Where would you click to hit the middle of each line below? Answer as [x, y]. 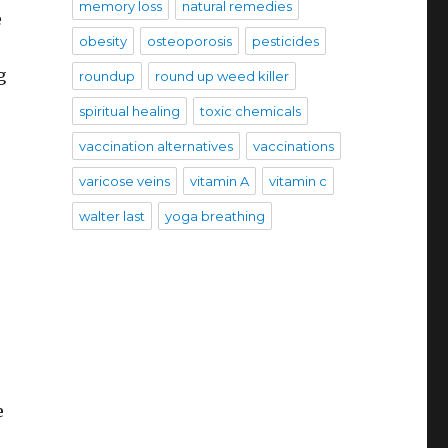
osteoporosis [189, 41]
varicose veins [124, 181]
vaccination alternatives [155, 146]
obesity [102, 41]
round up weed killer [221, 76]
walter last [111, 216]
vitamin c [297, 181]
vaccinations [293, 146]
